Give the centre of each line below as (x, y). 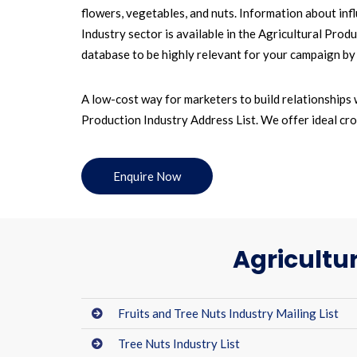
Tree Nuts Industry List (179, 343)
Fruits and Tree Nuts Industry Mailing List (228, 313)
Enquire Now (147, 176)
